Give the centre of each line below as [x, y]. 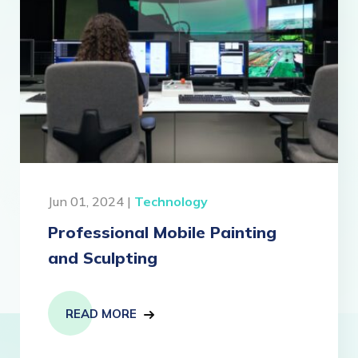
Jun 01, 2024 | [91, 201]
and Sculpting [103, 258]
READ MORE [101, 314]
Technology [171, 201]
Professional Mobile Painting [162, 232]
